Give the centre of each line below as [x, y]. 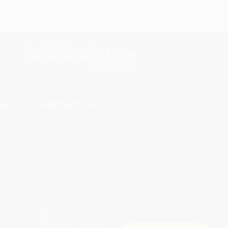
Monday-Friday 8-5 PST [80, 192]
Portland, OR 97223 [62, 159]
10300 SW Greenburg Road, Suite [81, 140]
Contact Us [66, 104]
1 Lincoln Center [58, 131]
